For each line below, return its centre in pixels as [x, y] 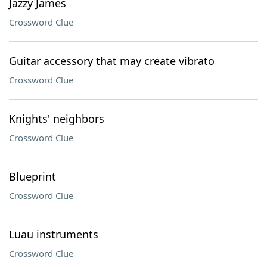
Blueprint [32, 176]
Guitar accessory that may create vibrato [112, 61]
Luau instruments [54, 234]
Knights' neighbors [57, 119]
